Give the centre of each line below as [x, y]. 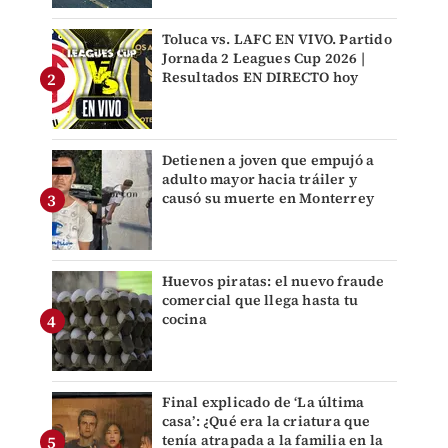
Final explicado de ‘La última [263, 402]
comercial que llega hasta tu [260, 300]
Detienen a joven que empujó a [268, 160]
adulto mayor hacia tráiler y [259, 179]
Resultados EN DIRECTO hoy [260, 77]
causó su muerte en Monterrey [268, 198]
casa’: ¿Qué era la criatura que [266, 421]
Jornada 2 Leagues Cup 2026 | [263, 58]
